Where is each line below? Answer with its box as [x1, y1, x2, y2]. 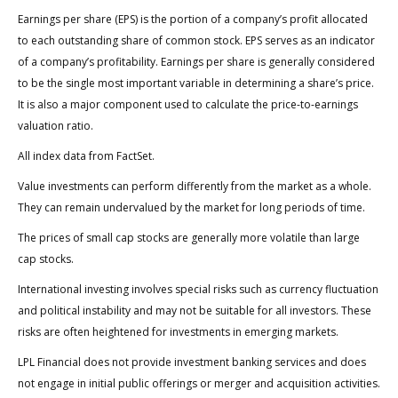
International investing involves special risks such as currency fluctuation [18, 282, 378, 298]
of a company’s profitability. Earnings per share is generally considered [18, 54, 375, 70]
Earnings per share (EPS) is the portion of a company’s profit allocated [18, 12, 368, 28]
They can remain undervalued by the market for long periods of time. [18, 200, 365, 216]
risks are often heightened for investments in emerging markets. [18, 324, 338, 340]
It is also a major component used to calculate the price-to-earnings [18, 97, 358, 113]
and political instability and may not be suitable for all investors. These [18, 303, 371, 319]
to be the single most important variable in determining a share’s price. [18, 76, 374, 92]
